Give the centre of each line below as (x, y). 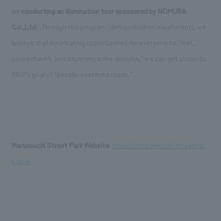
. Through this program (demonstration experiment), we (122, 26)
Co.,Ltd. (24, 26)
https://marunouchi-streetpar (158, 145)
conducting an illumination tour (67, 11)
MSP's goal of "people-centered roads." (72, 74)
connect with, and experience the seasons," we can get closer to (109, 58)
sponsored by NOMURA (150, 11)
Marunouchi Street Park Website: (61, 145)
